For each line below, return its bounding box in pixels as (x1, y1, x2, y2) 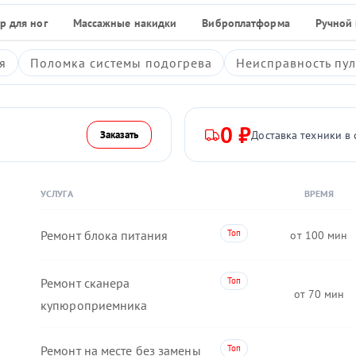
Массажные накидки (72, 16, 177, 30)
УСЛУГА (41, 188, 73, 199)
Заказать (100, 128, 138, 141)
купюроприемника (41, 297, 148, 313)
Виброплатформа (202, 16, 290, 30)
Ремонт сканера (41, 275, 130, 291)
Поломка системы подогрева (30, 55, 213, 71)
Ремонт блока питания (41, 226, 168, 243)
